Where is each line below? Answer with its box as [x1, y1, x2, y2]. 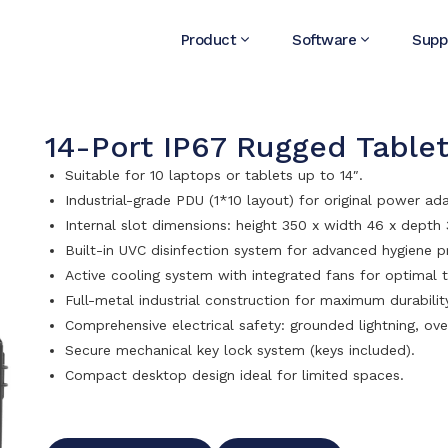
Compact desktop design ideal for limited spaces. [64, 367, 404, 383]
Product [180, 31, 236, 49]
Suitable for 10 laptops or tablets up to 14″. [64, 167, 363, 183]
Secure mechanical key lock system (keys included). [64, 342, 415, 358]
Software [292, 31, 356, 49]
